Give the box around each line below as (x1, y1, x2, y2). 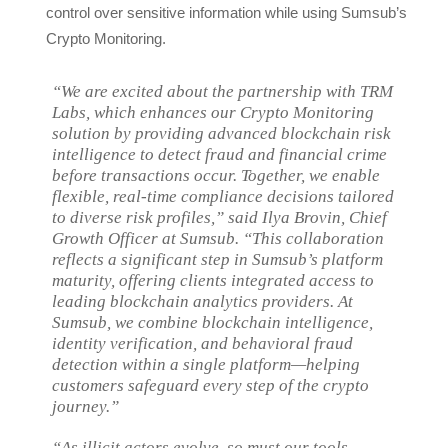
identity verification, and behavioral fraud (52, 334, 354, 354)
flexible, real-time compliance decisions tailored (52, 187, 395, 207)
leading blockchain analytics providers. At (52, 292, 354, 312)
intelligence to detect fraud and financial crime (52, 145, 388, 165)
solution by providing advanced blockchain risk (52, 124, 392, 144)
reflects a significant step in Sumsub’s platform (52, 250, 384, 270)
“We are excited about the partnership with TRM (52, 82, 394, 102)
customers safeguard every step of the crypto (52, 376, 370, 396)
